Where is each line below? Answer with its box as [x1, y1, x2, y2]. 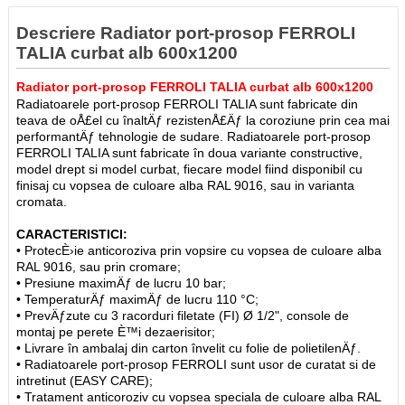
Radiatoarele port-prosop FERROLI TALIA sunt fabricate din [16, 96, 359, 111]
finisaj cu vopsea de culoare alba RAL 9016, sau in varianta [16, 177, 355, 193]
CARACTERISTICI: [16, 226, 128, 241]
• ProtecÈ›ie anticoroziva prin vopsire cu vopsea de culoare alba [16, 242, 382, 258]
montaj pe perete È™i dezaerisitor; [16, 324, 216, 339]
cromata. [16, 193, 68, 209]
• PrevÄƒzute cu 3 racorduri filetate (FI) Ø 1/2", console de [16, 307, 350, 323]
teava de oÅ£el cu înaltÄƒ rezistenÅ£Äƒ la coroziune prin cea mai [16, 112, 391, 127]
